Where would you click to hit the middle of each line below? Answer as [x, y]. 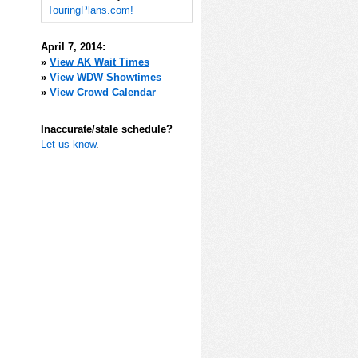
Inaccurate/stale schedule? [107, 129]
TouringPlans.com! [90, 10]
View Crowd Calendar [103, 92]
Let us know [68, 144]
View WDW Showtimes [105, 77]
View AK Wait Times [99, 62]
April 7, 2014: [73, 47]
